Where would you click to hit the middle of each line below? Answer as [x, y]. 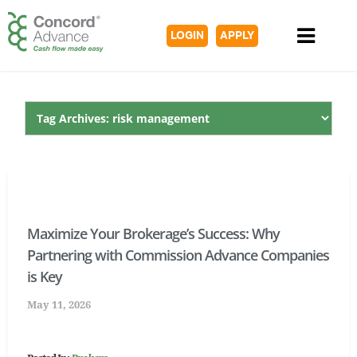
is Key [45, 277]
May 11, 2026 [59, 305]
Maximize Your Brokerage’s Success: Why [153, 233]
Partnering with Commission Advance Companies [178, 255]
